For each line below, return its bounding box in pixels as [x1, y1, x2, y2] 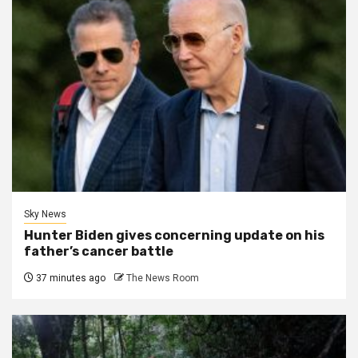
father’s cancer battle [24, 243, 173, 259]
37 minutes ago [34, 272, 105, 284]
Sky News [24, 208, 66, 220]
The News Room [126, 272, 199, 284]
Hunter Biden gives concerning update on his [24, 227, 324, 243]
